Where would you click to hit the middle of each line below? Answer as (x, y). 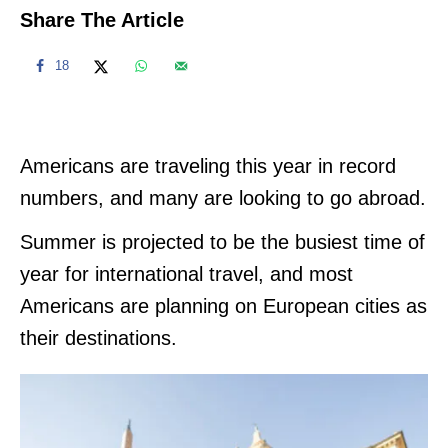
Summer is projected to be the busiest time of (222, 241)
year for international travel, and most (186, 273)
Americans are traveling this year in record (208, 165)
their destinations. (101, 337)
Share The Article (102, 19)
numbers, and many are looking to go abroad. (223, 197)
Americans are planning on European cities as (223, 305)
